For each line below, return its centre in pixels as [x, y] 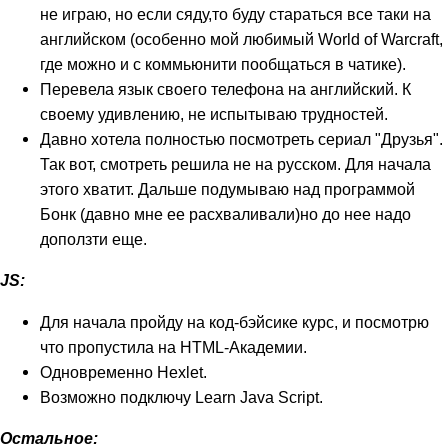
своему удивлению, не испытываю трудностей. [214, 114]
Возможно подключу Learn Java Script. [181, 396]
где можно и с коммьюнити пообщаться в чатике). [223, 64]
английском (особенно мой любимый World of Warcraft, [241, 39]
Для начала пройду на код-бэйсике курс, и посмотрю [234, 321]
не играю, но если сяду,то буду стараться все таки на [235, 14]
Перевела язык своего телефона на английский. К [225, 89]
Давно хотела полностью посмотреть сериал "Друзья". [241, 139]
